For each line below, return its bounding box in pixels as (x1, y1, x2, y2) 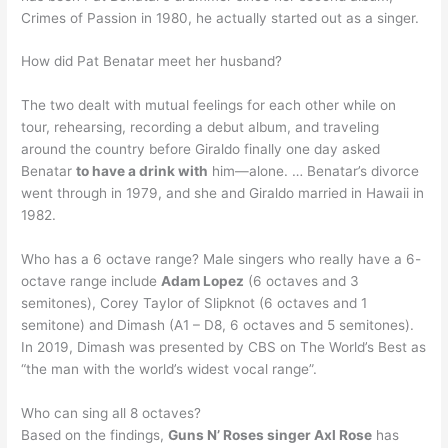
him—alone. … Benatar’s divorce (208, 163, 420, 180)
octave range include (21, 273, 162, 290)
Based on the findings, (21, 427, 169, 444)
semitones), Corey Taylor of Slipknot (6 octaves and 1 (21, 295, 368, 312)
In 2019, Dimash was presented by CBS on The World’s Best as (21, 339, 427, 356)
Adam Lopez (161, 273, 245, 290)
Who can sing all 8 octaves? (21, 405, 202, 422)
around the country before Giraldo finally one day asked (21, 141, 381, 158)
